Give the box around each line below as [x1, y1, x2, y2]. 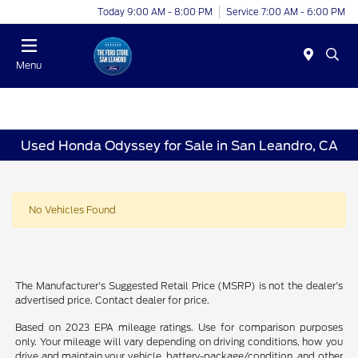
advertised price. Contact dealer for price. [15, 294, 210, 307]
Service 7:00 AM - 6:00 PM [226, 6, 345, 18]
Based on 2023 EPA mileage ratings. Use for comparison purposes [15, 321, 343, 334]
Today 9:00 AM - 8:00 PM [97, 6, 213, 18]
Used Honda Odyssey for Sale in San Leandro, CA [20, 137, 338, 153]
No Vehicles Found [29, 204, 116, 217]
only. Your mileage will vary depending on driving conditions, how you [15, 336, 343, 348]
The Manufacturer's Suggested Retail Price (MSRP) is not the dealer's [15, 280, 343, 292]
